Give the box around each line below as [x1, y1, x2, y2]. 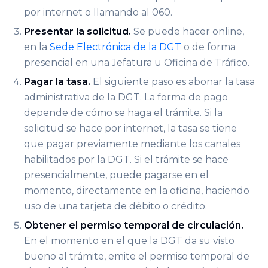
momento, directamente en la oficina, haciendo [24, 184, 249, 196]
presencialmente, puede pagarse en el [24, 169, 209, 181]
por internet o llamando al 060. [24, 6, 172, 18]
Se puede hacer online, [131, 25, 244, 37]
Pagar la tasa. [24, 75, 90, 87]
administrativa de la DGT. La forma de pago [24, 91, 228, 103]
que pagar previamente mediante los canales [24, 138, 240, 150]
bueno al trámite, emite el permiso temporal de [24, 250, 249, 262]
